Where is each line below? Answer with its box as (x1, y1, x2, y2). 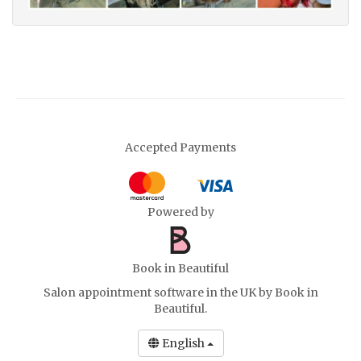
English (161, 335, 207, 351)
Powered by (147, 204, 214, 219)
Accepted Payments (125, 140, 236, 155)
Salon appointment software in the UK (43, 284, 256, 300)
